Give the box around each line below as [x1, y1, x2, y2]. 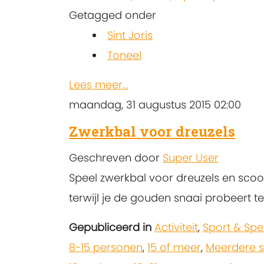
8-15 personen [69, 240, 143, 255]
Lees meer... [69, 77, 128, 93]
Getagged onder [69, 8, 156, 23]
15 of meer [147, 240, 201, 255]
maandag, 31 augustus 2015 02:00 [69, 97, 241, 113]
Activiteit [154, 220, 198, 235]
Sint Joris [107, 28, 153, 43]
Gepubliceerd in [69, 220, 151, 235]
